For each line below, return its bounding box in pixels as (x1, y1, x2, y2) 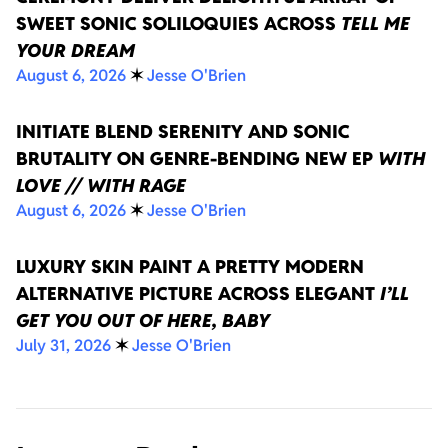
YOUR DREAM (16, 39, 135, 63)
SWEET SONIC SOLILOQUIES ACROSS (16, 12, 341, 36)
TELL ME (341, 12, 410, 36)
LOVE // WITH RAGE (16, 174, 186, 198)
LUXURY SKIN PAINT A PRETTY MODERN (16, 255, 364, 279)
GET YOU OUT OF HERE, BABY (16, 309, 270, 333)
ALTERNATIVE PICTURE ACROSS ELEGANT (16, 282, 380, 306)
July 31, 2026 (16, 335, 111, 357)
